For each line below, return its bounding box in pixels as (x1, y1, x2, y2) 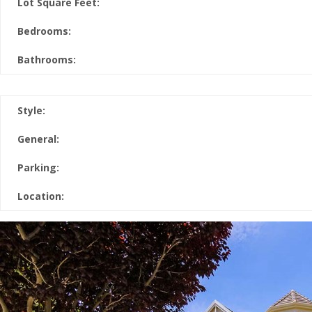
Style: (17, 104, 45, 117)
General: (17, 132, 59, 146)
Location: (17, 189, 64, 203)
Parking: (17, 161, 59, 174)
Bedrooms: (17, 24, 71, 38)
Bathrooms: (17, 53, 76, 66)
